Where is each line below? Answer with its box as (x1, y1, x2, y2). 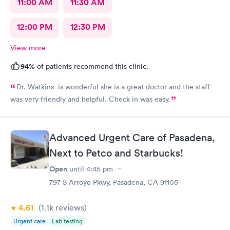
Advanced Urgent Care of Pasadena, (49, 131, 215, 144)
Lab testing (52, 216, 83, 225)
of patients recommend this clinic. (35, 62, 148, 71)
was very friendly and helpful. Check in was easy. (10, 94, 170, 104)
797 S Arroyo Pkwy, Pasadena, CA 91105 (49, 177, 178, 187)
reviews (53, 202, 84, 213)
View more (10, 43, 46, 52)
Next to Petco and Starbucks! (49, 146, 183, 159)
